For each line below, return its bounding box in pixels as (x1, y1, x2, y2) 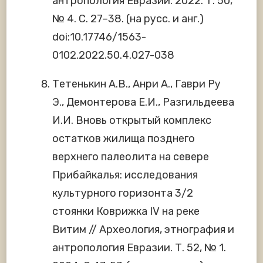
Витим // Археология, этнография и (52, 223, 234, 237)
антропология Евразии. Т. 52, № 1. (52, 241, 226, 255)
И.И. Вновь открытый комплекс (52, 114, 211, 127)
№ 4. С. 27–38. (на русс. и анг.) (52, 12, 204, 26)
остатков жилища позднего (52, 132, 195, 146)
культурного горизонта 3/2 (52, 187, 193, 200)
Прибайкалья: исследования (52, 168, 198, 182)
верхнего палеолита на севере (52, 150, 209, 164)
